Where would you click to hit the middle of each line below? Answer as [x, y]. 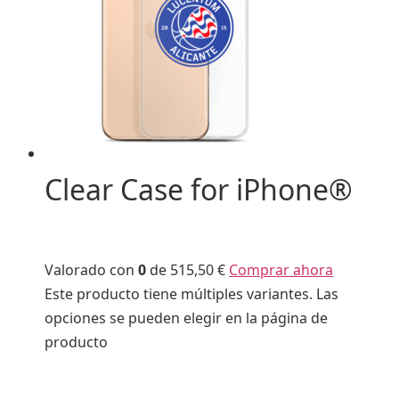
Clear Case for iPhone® [199, 190]
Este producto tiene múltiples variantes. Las [191, 293]
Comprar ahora [281, 269]
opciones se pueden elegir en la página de [186, 318]
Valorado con [91, 269]
